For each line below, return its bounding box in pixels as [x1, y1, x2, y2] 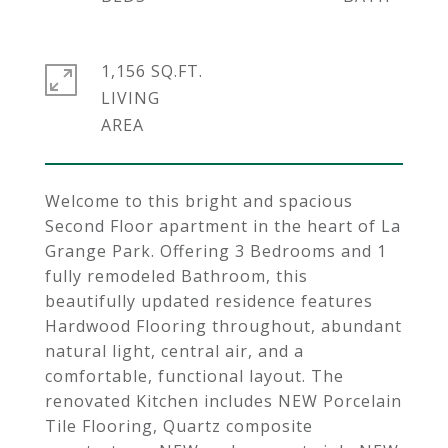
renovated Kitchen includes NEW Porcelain [45, 390, 402, 412]
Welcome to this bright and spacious [45, 190, 353, 212]
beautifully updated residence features [45, 290, 373, 312]
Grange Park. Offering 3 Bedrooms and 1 [45, 240, 387, 262]
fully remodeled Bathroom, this [45, 265, 308, 287]
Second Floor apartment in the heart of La [45, 215, 401, 237]
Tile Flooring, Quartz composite [45, 415, 313, 437]
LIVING [101, 87, 160, 109]
